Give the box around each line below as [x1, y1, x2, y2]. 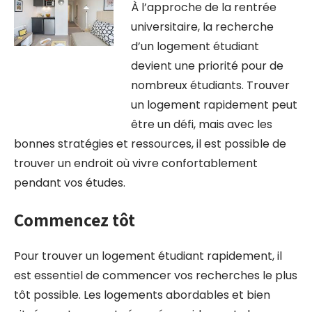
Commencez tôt [14, 208, 135, 231]
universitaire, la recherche [130, 19, 274, 35]
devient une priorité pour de [130, 58, 283, 74]
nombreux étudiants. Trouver [130, 77, 290, 93]
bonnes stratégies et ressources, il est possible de [14, 136, 286, 152]
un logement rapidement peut [130, 97, 297, 113]
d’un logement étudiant [130, 38, 259, 54]
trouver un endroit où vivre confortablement [14, 155, 258, 171]
